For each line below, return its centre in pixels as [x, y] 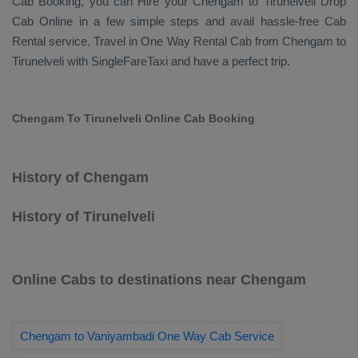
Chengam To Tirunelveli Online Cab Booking [133, 118]
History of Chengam [80, 177]
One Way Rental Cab [196, 41]
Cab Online [43, 21]
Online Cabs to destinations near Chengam [159, 280]
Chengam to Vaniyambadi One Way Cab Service [147, 336]
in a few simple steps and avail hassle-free [199, 21]
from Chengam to [299, 41]
